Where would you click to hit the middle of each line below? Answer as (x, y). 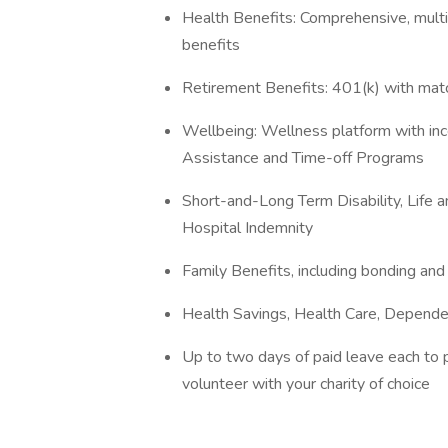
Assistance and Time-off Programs (303, 158)
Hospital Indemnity (247, 228)
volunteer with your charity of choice (306, 384)
